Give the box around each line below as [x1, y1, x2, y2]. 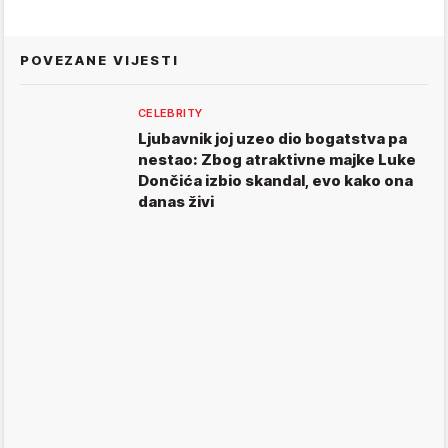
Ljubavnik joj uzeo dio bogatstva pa [138, 129, 407, 149]
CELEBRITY [138, 106, 203, 121]
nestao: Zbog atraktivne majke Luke [138, 150, 416, 170]
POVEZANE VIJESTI [20, 52, 179, 69]
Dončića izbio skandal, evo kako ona [138, 171, 413, 191]
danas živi [138, 192, 214, 212]
